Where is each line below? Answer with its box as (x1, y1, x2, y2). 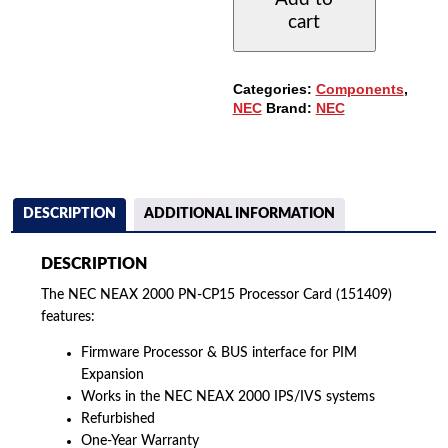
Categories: (232, 80, 316, 97)
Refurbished (81, 412, 156, 427)
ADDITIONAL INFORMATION (144, 206, 336, 221)
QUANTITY (231, 72, 304, 89)
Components (315, 80, 404, 97)
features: (41, 310, 96, 325)
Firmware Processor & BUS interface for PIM (81, 346, 358, 361)
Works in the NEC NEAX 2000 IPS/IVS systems (81, 390, 376, 405)
